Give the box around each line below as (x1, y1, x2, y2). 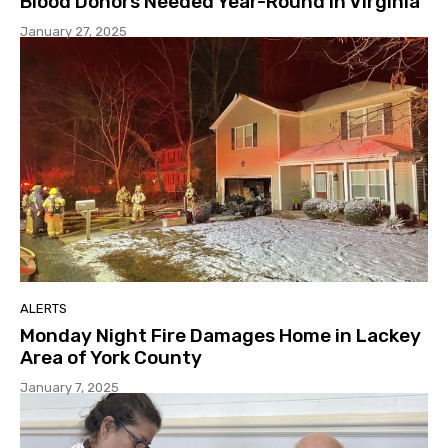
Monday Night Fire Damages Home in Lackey (20, 323, 421, 347)
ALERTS (20, 300, 67, 316)
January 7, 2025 (20, 379, 119, 395)
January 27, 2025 (20, 24, 127, 40)
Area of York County (20, 345, 202, 369)
